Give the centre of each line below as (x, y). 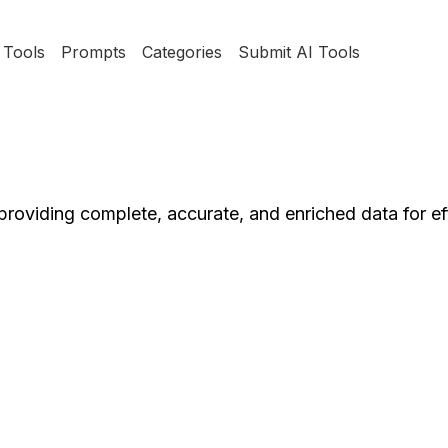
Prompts (93, 52)
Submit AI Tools (298, 52)
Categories (181, 52)
